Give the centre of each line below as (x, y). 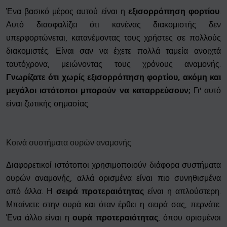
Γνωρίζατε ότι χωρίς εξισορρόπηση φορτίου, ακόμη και (113, 78)
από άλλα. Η (31, 192)
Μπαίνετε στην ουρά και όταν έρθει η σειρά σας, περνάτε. (113, 205)
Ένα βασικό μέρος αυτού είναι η (67, 12)
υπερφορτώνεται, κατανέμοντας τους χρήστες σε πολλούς (113, 38)
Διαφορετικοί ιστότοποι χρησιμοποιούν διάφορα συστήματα (113, 165)
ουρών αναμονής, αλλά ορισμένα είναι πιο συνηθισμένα (113, 178)
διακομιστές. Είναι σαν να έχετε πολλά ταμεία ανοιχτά (113, 51)
